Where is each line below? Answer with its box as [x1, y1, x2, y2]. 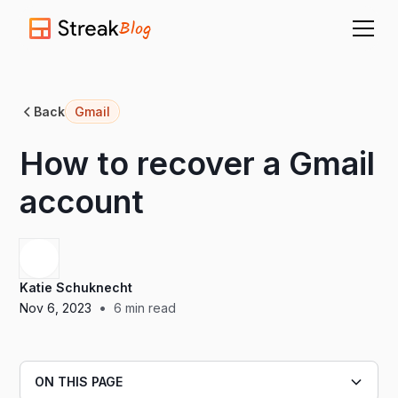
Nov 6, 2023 [20, 299, 92, 315]
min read [122, 299, 177, 315]
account [20, 182, 145, 221]
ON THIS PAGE [35, 374, 123, 389]
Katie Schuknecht [20, 280, 133, 295]
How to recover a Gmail [20, 144, 376, 183]
